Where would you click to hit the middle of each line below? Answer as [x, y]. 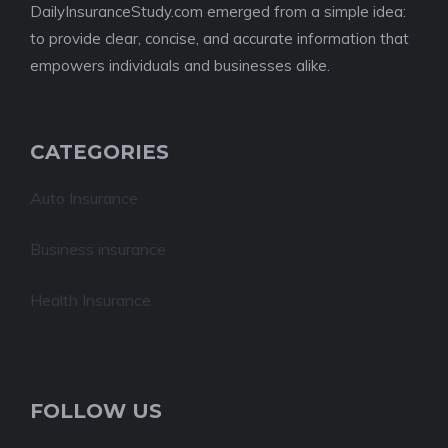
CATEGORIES [99, 152]
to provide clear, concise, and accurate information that [219, 38]
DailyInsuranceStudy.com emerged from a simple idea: [218, 11]
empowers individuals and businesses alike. [180, 65]
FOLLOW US [96, 411]
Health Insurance [90, 300]
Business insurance [98, 249]
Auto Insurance [84, 198]
